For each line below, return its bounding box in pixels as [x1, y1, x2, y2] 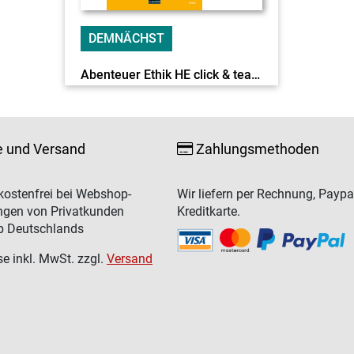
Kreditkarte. [177, 204, 240, 219]
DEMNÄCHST [88, 31, 164, 46]
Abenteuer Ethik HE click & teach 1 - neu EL [250, 67, 260, 82]
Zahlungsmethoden [193, 141, 319, 157]
